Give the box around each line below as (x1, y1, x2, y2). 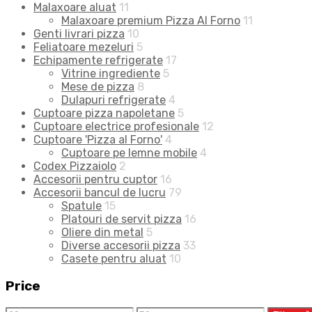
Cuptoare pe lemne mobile (61, 146, 197, 160)
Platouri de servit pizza (61, 212, 182, 226)
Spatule (61, 199, 102, 213)
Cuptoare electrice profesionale (33, 120, 199, 134)
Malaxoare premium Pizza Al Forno (61, 14, 240, 28)
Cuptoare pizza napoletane (33, 107, 175, 120)
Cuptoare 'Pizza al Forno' (33, 133, 162, 147)
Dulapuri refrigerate (61, 93, 166, 107)
